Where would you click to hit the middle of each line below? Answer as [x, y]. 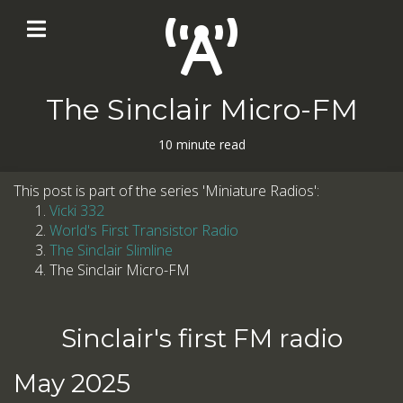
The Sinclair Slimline [111, 250]
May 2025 [72, 383]
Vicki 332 [77, 210]
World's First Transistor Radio [144, 230]
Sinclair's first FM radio [201, 338]
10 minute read [201, 144]
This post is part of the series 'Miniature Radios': [166, 191]
